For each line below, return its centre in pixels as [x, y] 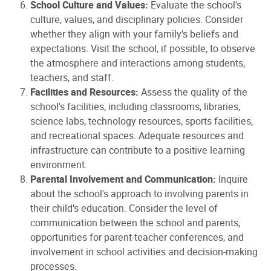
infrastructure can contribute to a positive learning [138, 150]
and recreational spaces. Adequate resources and [137, 135]
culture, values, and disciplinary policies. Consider [137, 19]
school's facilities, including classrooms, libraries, [135, 106]
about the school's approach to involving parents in [139, 194]
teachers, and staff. [72, 77]
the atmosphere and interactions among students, [138, 63]
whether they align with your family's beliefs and [134, 34]
